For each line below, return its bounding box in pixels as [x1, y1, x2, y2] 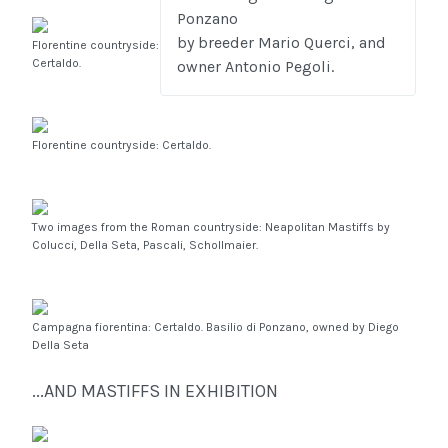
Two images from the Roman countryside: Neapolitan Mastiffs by [32, 220, 390, 235]
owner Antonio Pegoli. [177, 57, 334, 77]
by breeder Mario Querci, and [177, 33, 386, 53]
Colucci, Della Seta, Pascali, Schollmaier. [32, 238, 258, 253]
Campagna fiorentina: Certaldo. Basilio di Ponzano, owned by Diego [32, 320, 399, 335]
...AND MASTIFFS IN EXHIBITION [32, 380, 278, 403]
